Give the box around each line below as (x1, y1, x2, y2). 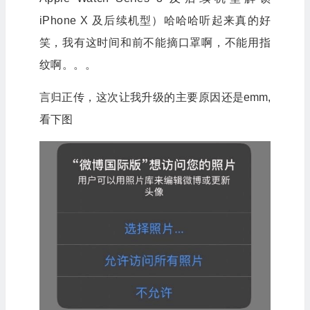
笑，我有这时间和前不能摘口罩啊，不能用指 (39, 36, 271, 48)
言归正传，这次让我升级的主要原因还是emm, (39, 91, 271, 103)
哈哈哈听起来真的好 (163, 14, 271, 26)
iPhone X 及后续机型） (39, 14, 164, 26)
